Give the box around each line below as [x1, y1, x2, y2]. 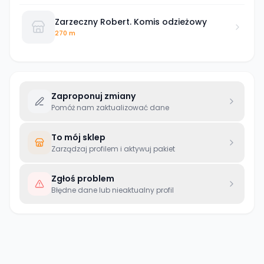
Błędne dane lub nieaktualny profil [51, 185, 174, 195]
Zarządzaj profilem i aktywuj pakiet [51, 144, 175, 154]
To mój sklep [51, 131, 105, 143]
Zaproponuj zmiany [51, 90, 136, 102]
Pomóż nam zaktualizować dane [51, 103, 169, 113]
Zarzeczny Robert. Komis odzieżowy [55, 15, 207, 28]
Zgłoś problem [51, 173, 114, 184]
